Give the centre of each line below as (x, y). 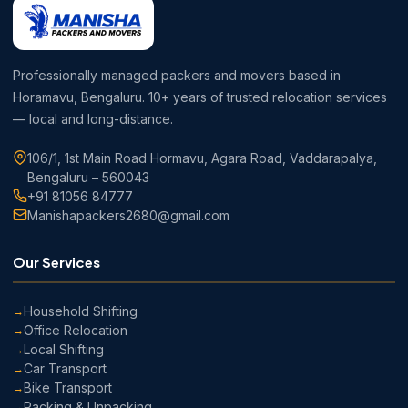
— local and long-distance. (93, 119)
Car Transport (65, 369)
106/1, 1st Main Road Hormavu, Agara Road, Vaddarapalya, (202, 158)
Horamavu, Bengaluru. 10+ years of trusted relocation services (200, 97)
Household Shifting (81, 311)
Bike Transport (68, 388)
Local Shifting (64, 350)
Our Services (56, 262)
